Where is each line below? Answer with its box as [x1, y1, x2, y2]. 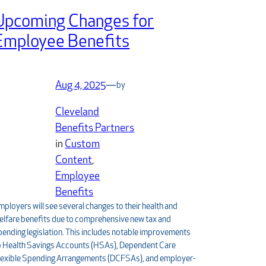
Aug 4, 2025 [55, 80, 106, 92]
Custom [65, 139, 100, 151]
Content [55, 155, 93, 167]
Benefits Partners [55, 123, 135, 135]
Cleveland [55, 107, 100, 119]
